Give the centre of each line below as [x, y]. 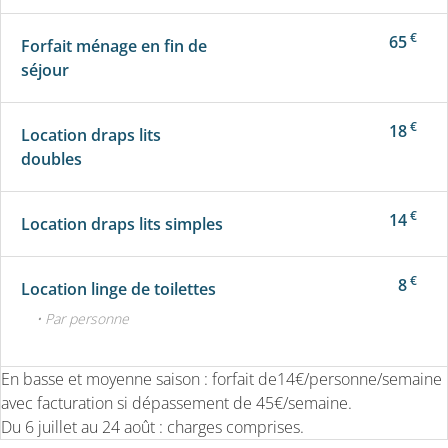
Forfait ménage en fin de [114, 46]
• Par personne [82, 319]
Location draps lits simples [122, 224]
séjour [45, 70]
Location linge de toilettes [118, 289]
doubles [51, 159]
